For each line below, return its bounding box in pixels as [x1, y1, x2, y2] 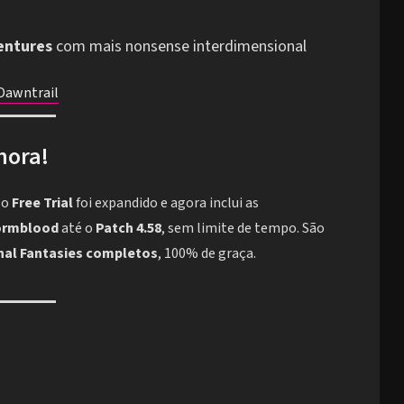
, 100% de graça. [158, 243, 256, 264]
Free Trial [12, 193, 73, 214]
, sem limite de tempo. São [161, 218, 325, 239]
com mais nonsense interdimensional [52, 34, 307, 58]
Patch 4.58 [96, 218, 161, 239]
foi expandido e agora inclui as [73, 193, 259, 214]
